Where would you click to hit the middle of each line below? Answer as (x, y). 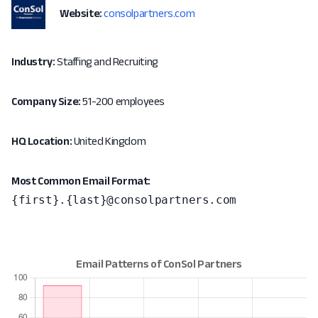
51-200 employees (123, 101)
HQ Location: (42, 141)
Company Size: (46, 101)
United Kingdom (109, 141)
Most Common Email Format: (81, 181)
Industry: (33, 61)
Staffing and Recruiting (106, 61)
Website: (81, 13)
